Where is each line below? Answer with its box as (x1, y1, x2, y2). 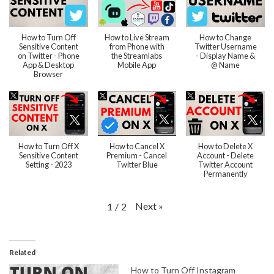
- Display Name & (196, 51, 256, 61)
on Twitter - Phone (17, 51, 80, 61)
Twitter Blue (116, 159, 158, 169)
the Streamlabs (111, 51, 163, 61)
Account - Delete (197, 150, 254, 160)
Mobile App (117, 60, 157, 70)
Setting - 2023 (25, 159, 72, 169)
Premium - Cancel (106, 150, 168, 160)
